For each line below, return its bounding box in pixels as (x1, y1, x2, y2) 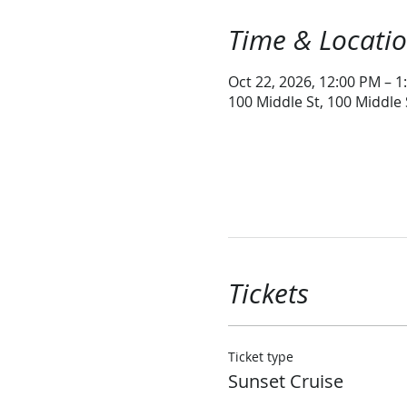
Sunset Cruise (227, 369, 343, 393)
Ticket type (227, 348, 293, 365)
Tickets (227, 275, 309, 312)
